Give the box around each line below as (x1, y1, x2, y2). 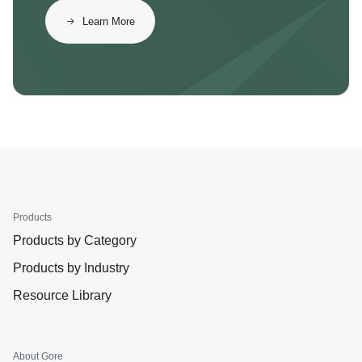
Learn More (82, 15, 135, 27)
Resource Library (13, 288, 112, 302)
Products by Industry (13, 261, 129, 275)
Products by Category (13, 234, 137, 247)
